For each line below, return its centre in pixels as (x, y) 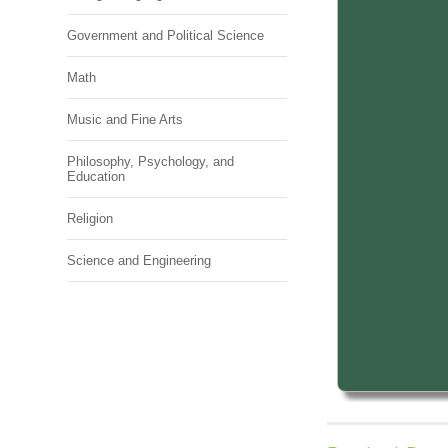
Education (96, 176)
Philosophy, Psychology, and (151, 161)
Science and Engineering (139, 260)
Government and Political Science (166, 35)
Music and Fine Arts (125, 119)
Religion (90, 218)
